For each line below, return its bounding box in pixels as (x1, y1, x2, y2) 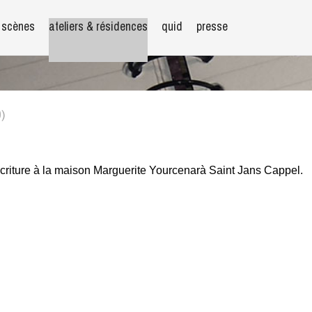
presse (196, 18, 228, 34)
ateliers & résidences (49, 18, 148, 34)
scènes (1, 18, 35, 34)
